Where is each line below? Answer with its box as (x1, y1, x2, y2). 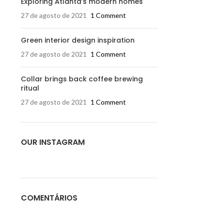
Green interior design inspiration (20, 35, 135, 45)
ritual (20, 83, 39, 93)
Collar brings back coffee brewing (20, 74, 143, 84)
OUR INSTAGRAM (20, 137, 85, 148)
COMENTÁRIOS (20, 192, 77, 203)
